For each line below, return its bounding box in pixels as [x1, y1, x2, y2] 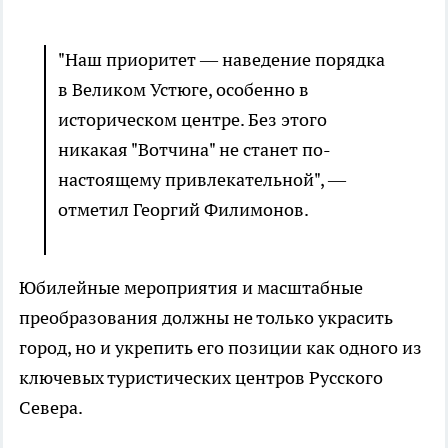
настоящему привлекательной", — [58, 167, 346, 191]
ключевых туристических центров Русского [19, 365, 383, 389]
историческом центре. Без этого [58, 107, 327, 131]
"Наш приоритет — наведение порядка [58, 47, 385, 71]
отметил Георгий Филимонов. [58, 197, 309, 221]
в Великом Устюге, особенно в [58, 77, 309, 101]
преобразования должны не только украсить [19, 305, 393, 329]
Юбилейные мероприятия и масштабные [19, 275, 363, 299]
